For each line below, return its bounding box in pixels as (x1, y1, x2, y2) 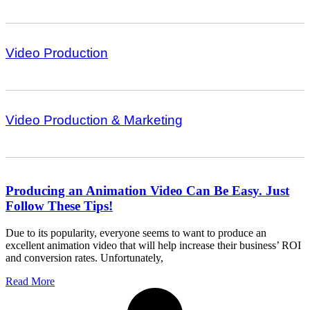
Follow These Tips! (6, 199, 113, 214)
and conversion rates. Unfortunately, (6, 251, 163, 264)
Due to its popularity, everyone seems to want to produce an (6, 226, 266, 239)
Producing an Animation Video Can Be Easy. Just (6, 183, 289, 199)
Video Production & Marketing (6, 113, 183, 128)
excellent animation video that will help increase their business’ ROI (6, 239, 301, 251)
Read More (6, 275, 55, 287)
